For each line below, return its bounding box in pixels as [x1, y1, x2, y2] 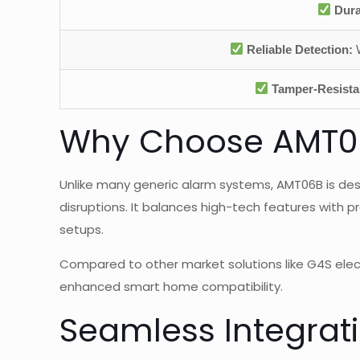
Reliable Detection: [247, 42, 354, 56]
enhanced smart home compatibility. [59, 277, 284, 295]
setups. [59, 220, 104, 238]
